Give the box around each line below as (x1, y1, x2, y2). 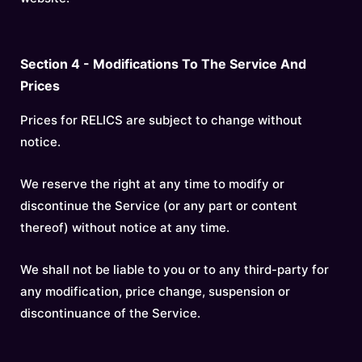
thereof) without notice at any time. (20, 220, 229, 235)
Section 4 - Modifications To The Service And (20, 56, 306, 72)
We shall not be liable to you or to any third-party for (20, 262, 329, 277)
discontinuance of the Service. (20, 305, 200, 321)
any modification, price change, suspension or (20, 284, 290, 299)
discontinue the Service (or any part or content (20, 198, 297, 213)
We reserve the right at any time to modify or (20, 176, 284, 192)
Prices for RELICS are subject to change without (20, 112, 302, 128)
